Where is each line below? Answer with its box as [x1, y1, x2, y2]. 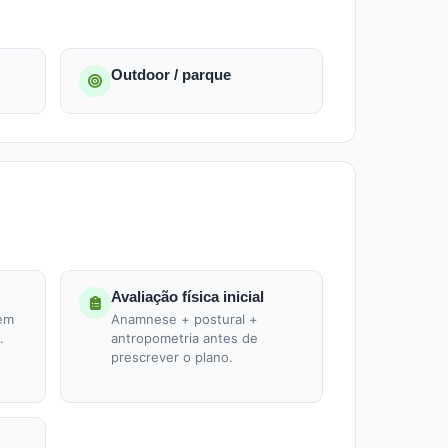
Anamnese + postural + [111, 311, 258, 327]
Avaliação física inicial [111, 288, 264, 305]
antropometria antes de [111, 330, 258, 346]
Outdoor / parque [111, 66, 231, 83]
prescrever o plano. [111, 349, 233, 365]
